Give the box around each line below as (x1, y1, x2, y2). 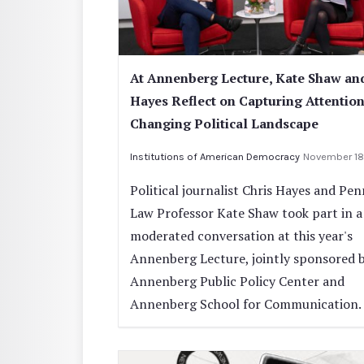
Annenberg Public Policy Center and (130, 272, 344, 291)
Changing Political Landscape (130, 115, 318, 133)
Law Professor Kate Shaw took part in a (130, 204, 362, 223)
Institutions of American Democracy (130, 150, 300, 163)
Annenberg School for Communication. (130, 295, 362, 314)
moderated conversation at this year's (130, 227, 353, 245)
